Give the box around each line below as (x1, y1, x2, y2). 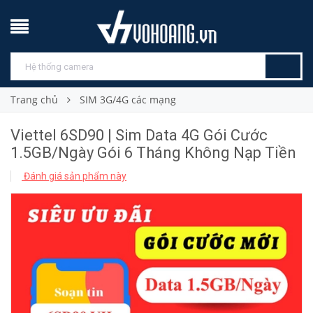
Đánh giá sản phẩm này (22, 170, 126, 182)
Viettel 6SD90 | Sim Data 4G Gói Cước (10, 126, 268, 144)
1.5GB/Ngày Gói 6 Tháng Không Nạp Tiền (10, 144, 296, 161)
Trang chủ (10, 93, 58, 106)
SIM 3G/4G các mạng (80, 93, 176, 106)
